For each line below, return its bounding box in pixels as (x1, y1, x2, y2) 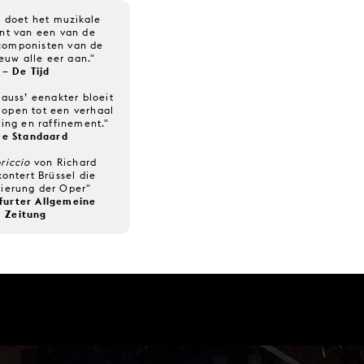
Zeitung (5, 207, 47, 220)
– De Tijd (2, 64, 50, 77)
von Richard (30, 155, 97, 168)
